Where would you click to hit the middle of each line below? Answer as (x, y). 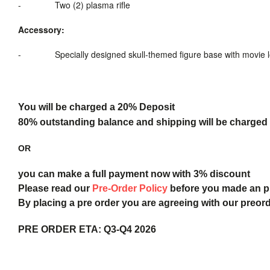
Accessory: (41, 29)
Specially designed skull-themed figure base (139, 54)
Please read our (55, 188)
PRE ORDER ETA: (61, 229)
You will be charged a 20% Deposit (96, 107)
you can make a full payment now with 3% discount (134, 174)
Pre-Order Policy (130, 188)
